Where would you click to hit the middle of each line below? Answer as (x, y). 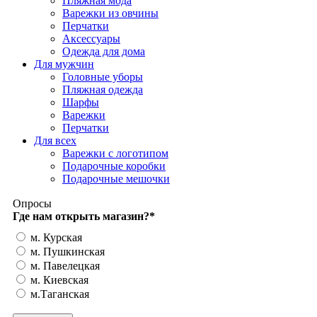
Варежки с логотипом (115, 153)
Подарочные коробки (114, 166)
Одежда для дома (104, 51)
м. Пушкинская (66, 251)
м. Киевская (58, 279)
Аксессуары (91, 38)
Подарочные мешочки (116, 178)
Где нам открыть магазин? (81, 216)
